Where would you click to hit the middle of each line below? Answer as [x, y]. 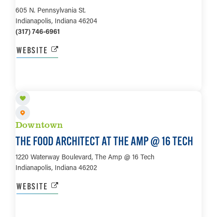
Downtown [39, 124]
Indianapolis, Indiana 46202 [56, 167]
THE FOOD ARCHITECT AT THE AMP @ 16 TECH [104, 141]
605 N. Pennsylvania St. [51, 10]
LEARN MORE [108, 81]
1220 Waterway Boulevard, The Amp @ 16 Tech [85, 156]
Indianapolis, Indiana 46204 [56, 21]
